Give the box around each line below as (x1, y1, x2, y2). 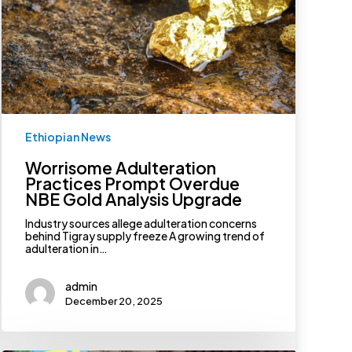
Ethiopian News (24, 130, 111, 145)
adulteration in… (24, 241, 108, 256)
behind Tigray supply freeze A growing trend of (24, 229, 265, 244)
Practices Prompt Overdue (24, 173, 240, 195)
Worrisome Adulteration (24, 157, 216, 179)
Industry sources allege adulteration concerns (24, 216, 257, 231)
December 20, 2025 (64, 295, 163, 308)
